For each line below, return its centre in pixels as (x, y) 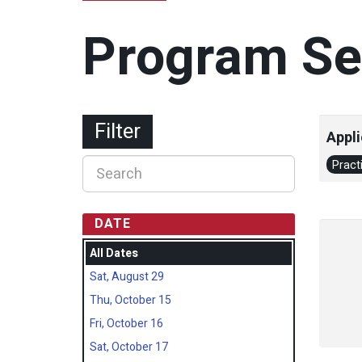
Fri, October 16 (126, 324)
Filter (118, 132)
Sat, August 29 (127, 277)
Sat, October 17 (129, 347)
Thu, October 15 (130, 300)
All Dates (114, 253)
